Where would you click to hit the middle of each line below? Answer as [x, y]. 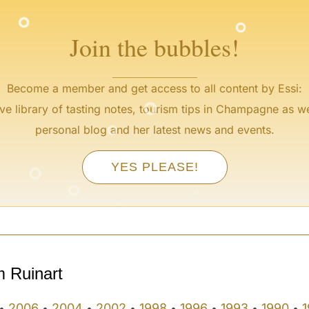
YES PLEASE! [154, 167]
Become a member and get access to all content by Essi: [154, 88]
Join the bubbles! [154, 47]
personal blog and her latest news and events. [154, 129]
